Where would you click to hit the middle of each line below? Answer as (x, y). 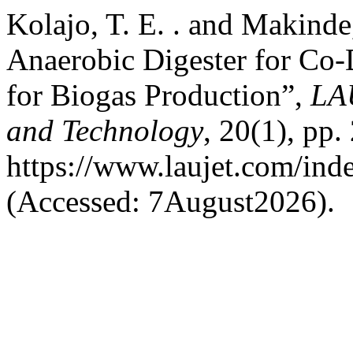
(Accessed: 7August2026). (171, 201)
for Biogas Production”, (158, 95)
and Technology (105, 130)
